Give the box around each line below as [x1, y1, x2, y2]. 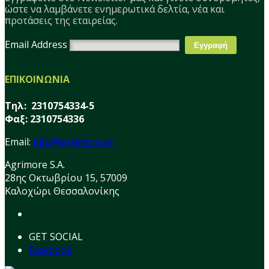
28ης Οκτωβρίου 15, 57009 [5, 171, 127, 184]
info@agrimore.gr [33, 134, 113, 148]
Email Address [5, 37, 67, 51]
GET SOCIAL [29, 229, 83, 243]
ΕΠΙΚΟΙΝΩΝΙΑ [5, 73, 70, 86]
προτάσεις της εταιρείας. [5, 14, 118, 28]
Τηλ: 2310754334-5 [5, 98, 94, 112]
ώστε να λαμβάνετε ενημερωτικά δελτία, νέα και [5, 2, 225, 16]
